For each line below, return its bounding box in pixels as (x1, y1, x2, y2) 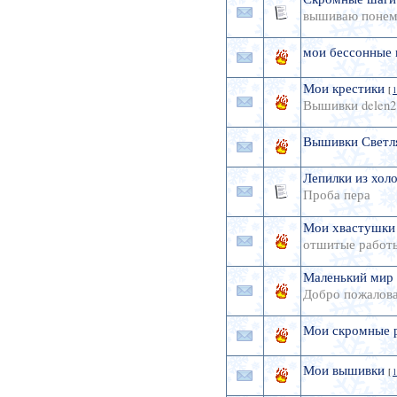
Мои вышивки (302, 362, 385, 379)
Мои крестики (302, 80, 385, 97)
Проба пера (302, 186, 370, 204)
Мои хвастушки (302, 219, 395, 237)
